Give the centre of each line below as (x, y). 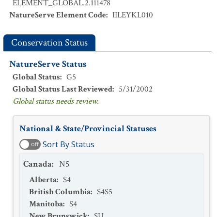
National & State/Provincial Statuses (88, 129)
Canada (38, 164)
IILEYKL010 (133, 15)
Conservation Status (49, 43)
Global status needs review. (56, 101)
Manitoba (46, 204)
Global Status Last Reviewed (62, 89)
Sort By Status (69, 144)
